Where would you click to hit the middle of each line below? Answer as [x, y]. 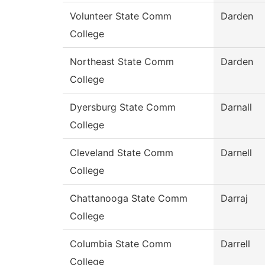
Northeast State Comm [122, 62]
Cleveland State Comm [122, 153]
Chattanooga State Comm [129, 198]
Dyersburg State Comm [123, 107]
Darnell [236, 153]
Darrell [235, 244]
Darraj [234, 198]
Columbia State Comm [121, 244]
